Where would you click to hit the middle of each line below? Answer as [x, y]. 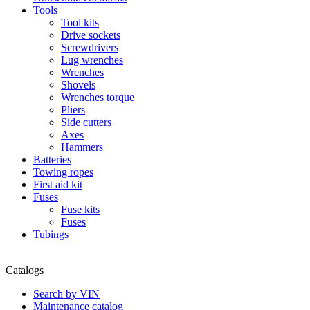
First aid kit [58, 184]
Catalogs [25, 270]
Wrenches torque [98, 97]
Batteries [52, 159]
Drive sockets [91, 35]
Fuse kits [80, 209]
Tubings [51, 234]
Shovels [78, 85]
